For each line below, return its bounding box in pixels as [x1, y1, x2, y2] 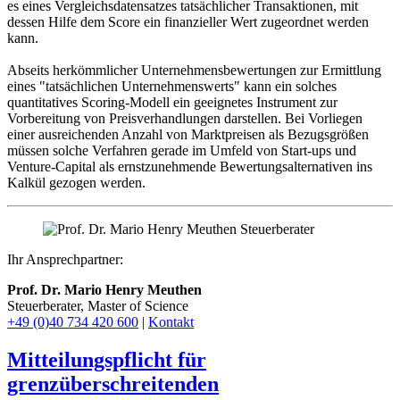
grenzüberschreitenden [7, 372, 219, 396]
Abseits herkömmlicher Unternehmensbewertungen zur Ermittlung [7, 62, 381, 79]
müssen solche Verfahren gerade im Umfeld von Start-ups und [7, 143, 356, 159]
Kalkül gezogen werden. [7, 175, 146, 191]
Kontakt [148, 314, 194, 330]
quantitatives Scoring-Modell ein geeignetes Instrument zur [7, 95, 337, 111]
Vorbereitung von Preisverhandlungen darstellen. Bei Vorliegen [7, 111, 362, 127]
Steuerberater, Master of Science [7, 298, 188, 314]
